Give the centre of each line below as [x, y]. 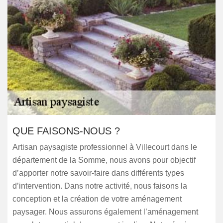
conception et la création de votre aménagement [97, 199]
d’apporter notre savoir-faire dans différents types [98, 173]
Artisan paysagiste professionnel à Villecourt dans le [105, 147]
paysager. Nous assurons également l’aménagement [105, 212]
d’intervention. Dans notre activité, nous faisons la [100, 186]
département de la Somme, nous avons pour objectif [104, 160]
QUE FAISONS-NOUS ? [66, 131]
